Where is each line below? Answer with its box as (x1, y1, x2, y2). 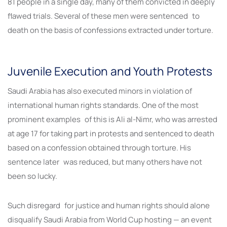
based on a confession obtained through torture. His (8, 142, 191, 154)
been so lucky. (8, 171, 57, 182)
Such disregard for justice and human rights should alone (8, 200, 210, 211)
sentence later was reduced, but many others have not (8, 157, 202, 168)
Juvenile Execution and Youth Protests (8, 63, 212, 79)
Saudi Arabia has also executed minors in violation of (8, 86, 196, 97)
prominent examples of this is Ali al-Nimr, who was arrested (8, 114, 217, 125)
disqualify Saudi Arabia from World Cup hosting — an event (8, 214, 212, 225)
